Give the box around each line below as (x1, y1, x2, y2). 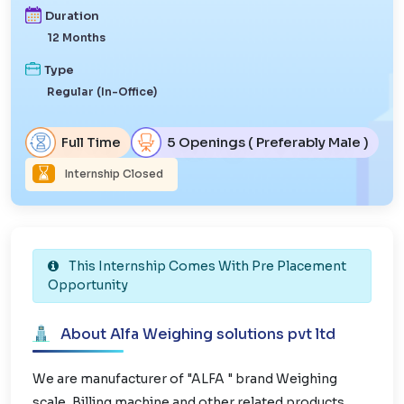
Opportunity (48, 276, 128, 293)
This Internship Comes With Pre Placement (66, 257, 346, 274)
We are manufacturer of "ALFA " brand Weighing (32, 370, 337, 387)
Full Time (61, 133, 121, 151)
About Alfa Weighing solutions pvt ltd (57, 324, 335, 344)
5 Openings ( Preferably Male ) (167, 133, 369, 151)
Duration (45, 8, 99, 23)
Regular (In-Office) (47, 85, 157, 98)
